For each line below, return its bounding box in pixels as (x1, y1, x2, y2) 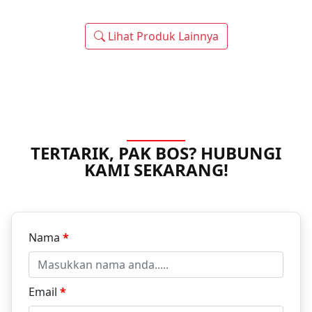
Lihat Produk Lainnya (104, 29, 219, 45)
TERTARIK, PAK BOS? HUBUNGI (31, 141, 281, 165)
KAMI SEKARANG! (84, 158, 228, 182)
